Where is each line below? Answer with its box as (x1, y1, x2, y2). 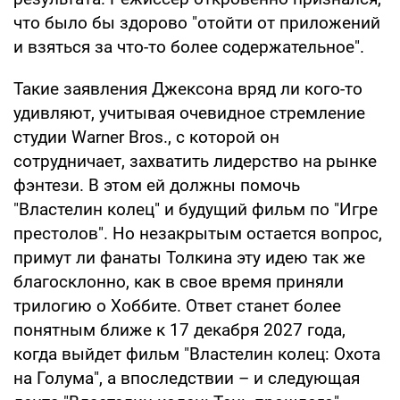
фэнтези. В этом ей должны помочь (13, 174, 300, 196)
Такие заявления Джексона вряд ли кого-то (13, 78, 362, 99)
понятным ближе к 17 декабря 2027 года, (13, 319, 346, 340)
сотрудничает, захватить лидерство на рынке (13, 150, 377, 171)
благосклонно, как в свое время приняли (13, 271, 344, 292)
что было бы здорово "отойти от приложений (13, 12, 380, 33)
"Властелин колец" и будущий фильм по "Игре (13, 198, 378, 220)
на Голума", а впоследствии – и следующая (13, 367, 360, 388)
